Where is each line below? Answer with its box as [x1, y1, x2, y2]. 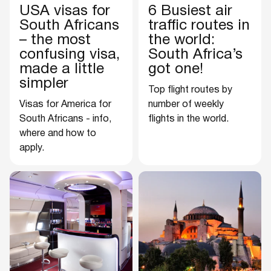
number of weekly [148, 100, 224, 109]
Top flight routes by [148, 86, 232, 95]
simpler [19, 77, 68, 91]
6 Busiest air [148, 5, 232, 19]
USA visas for [19, 5, 110, 19]
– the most [19, 34, 91, 48]
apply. [19, 144, 44, 153]
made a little [19, 63, 104, 77]
